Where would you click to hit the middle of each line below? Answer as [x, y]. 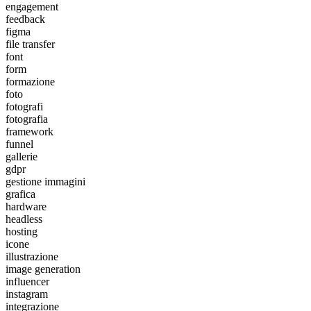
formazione [30, 81]
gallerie [22, 156]
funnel [19, 144]
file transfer [30, 44]
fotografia [27, 119]
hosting [22, 231]
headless [24, 219]
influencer [27, 281]
